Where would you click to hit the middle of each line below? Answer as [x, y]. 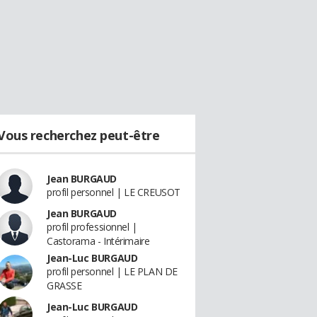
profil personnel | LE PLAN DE [112, 271]
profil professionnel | [92, 227]
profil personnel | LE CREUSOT [114, 192]
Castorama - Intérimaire [98, 241]
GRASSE [64, 286]
